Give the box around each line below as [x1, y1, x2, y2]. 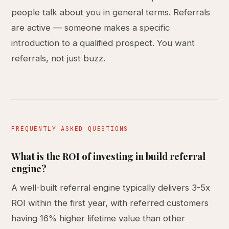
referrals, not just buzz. [11, 53, 106, 63]
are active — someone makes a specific [11, 22, 170, 33]
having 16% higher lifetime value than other [11, 213, 186, 223]
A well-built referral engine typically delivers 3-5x [11, 182, 211, 193]
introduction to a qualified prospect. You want [11, 38, 195, 48]
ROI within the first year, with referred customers [11, 198, 209, 208]
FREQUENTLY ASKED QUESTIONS [11, 125, 129, 133]
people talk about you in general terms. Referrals [11, 7, 211, 17]
